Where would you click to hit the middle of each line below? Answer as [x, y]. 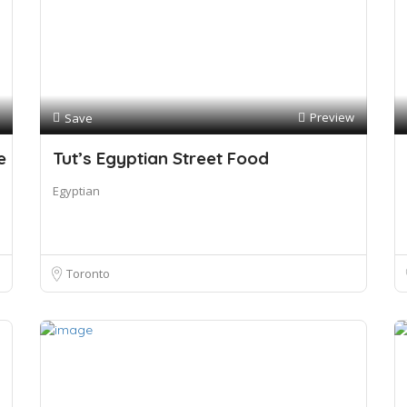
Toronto [88, 273]
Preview [332, 117]
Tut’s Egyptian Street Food [161, 158]
